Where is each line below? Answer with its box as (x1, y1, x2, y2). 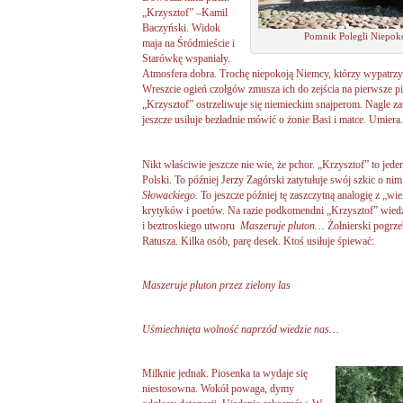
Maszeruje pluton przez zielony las (142, 278, 291, 291)
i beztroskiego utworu (142, 219, 237, 232)
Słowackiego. (142, 188, 201, 201)
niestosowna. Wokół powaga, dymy (142, 382, 294, 396)
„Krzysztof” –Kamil (142, 6, 228, 20)
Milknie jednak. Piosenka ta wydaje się (142, 367, 308, 381)
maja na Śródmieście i (142, 37, 235, 50)
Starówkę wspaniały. (142, 52, 230, 66)
